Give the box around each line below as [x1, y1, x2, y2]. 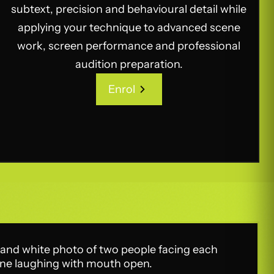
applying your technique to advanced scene [17, 21, 240, 34]
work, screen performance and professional [17, 39, 241, 53]
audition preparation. [75, 57, 183, 71]
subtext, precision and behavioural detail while [11, 2, 247, 16]
